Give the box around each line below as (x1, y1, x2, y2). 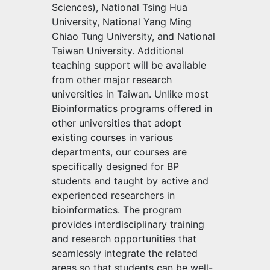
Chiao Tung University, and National (52, 30, 215, 42)
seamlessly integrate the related (52, 246, 198, 259)
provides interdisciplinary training (52, 218, 204, 230)
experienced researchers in (52, 189, 175, 201)
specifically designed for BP (52, 160, 179, 172)
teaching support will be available (52, 58, 206, 71)
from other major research (52, 73, 172, 86)
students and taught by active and (52, 174, 209, 187)
